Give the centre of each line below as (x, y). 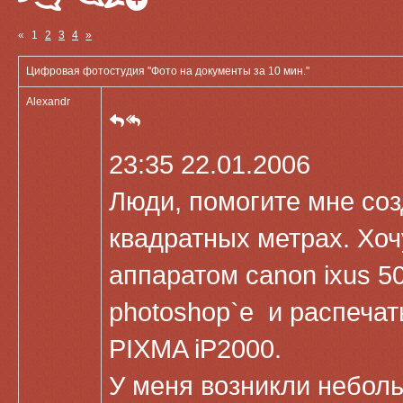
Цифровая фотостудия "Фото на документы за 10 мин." (168, 71)
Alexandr (48, 102)
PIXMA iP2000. (195, 349)
